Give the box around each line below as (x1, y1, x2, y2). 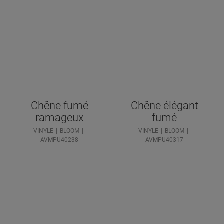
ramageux (35, 111, 84, 124)
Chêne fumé (30, 99, 88, 112)
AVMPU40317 (145, 136, 183, 143)
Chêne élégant (130, 99, 198, 112)
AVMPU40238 (40, 136, 78, 143)
